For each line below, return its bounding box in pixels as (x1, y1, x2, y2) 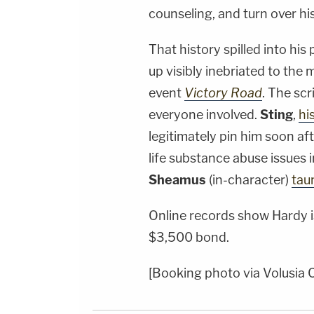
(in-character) (209, 172, 292, 188)
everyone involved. (149, 107, 260, 123)
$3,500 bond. (149, 230, 229, 245)
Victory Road (184, 86, 262, 101)
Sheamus (149, 172, 209, 188)
